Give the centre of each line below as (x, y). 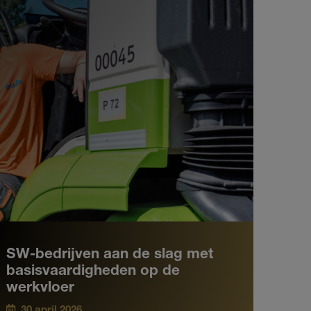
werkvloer (41, 288)
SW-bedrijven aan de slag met (110, 255)
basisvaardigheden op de (93, 271)
